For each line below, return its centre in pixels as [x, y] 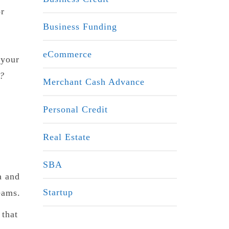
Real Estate [66, 137]
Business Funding [80, 26]
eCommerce [67, 54]
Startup [58, 192]
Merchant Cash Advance [94, 82]
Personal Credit [75, 109]
